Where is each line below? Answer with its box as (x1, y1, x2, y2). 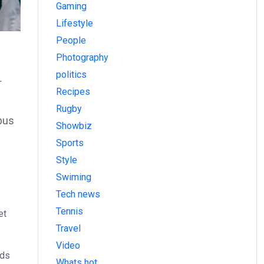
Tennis (56, 206, 83, 217)
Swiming (56, 171, 91, 183)
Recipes (56, 86, 90, 98)
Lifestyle (56, 18, 93, 29)
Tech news (56, 189, 100, 200)
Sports (56, 137, 84, 149)
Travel (56, 223, 81, 235)
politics (56, 69, 87, 81)
